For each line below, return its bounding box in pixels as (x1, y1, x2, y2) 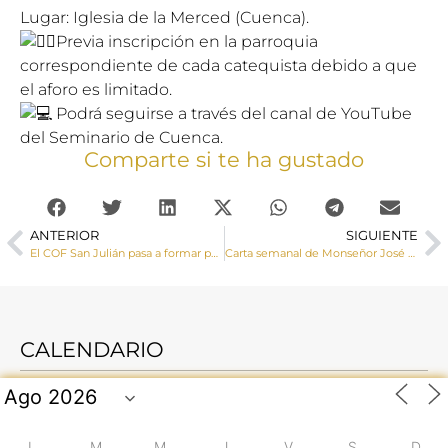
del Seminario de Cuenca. (20, 127, 223, 147)
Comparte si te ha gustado (84, 146, 364, 172)
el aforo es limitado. (20, 79, 172, 99)
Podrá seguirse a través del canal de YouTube (56, 103, 412, 123)
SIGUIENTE (346, 227, 418, 243)
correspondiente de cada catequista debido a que (20, 55, 417, 75)
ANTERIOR (30, 227, 99, 243)
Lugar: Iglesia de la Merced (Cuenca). (20, 7, 309, 27)
